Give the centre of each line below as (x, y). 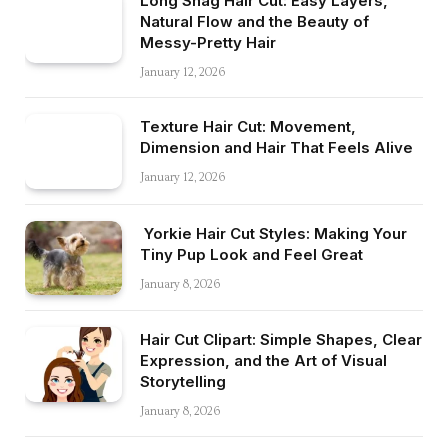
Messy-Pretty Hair (208, 43)
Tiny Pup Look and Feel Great (251, 254)
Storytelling (183, 382)
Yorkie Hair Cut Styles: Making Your (273, 233)
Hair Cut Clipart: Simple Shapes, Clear (281, 340)
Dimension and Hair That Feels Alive (276, 148)
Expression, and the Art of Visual (263, 361)
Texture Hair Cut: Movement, (248, 127)
